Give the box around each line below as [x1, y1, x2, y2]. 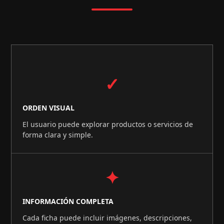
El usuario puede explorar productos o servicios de [22, 119, 193, 129]
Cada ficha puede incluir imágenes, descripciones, [22, 213, 192, 223]
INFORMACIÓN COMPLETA [22, 196, 114, 206]
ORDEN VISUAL [22, 103, 75, 113]
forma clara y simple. [22, 130, 93, 140]
